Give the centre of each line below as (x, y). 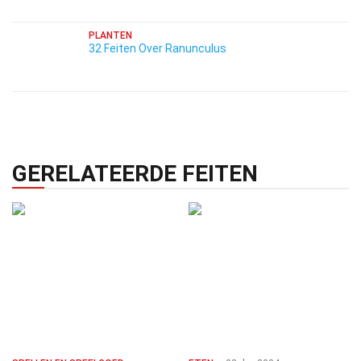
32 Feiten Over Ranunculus (158, 48)
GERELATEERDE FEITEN (135, 174)
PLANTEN (110, 35)
